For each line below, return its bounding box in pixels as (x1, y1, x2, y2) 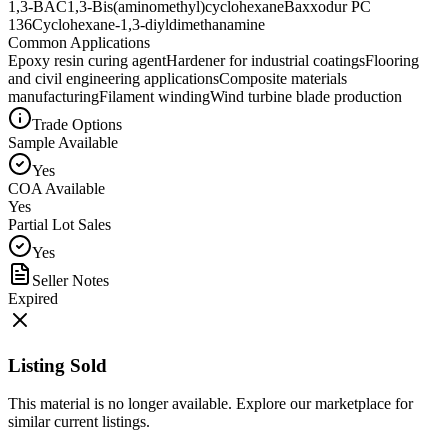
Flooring (365, 51, 419, 69)
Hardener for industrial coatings (166, 51, 365, 69)
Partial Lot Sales (8, 215, 111, 233)
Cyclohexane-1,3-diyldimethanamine (32, 15, 265, 33)
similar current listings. (8, 413, 150, 431)
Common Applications (8, 33, 150, 51)
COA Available (8, 179, 105, 197)
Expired (8, 289, 58, 307)
